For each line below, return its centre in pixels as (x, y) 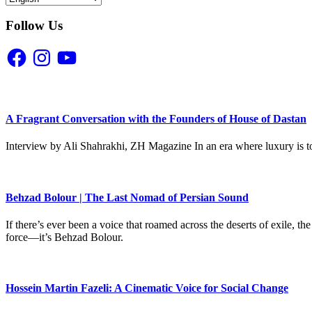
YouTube (75, 51)
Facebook (26, 51)
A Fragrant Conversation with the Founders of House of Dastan (156, 119)
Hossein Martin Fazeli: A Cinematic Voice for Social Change (147, 288)
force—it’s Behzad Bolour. (64, 237)
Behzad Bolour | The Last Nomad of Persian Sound (127, 197)
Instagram (52, 51)
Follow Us (34, 26)
